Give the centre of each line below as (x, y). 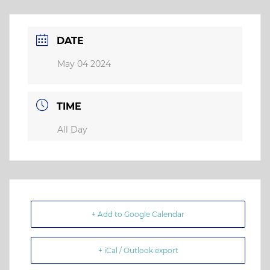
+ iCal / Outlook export (138, 250)
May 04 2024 (84, 64)
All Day (72, 129)
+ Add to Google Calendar (138, 214)
